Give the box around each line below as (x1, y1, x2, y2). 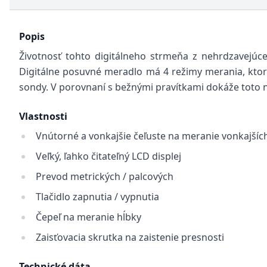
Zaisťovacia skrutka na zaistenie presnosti (36, 231, 224, 244)
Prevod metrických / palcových (36, 170, 173, 183)
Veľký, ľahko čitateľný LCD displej (36, 150, 181, 163)
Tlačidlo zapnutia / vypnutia (36, 190, 159, 203)
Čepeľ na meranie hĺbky (36, 210, 141, 223)
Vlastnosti (19, 110, 67, 123)
